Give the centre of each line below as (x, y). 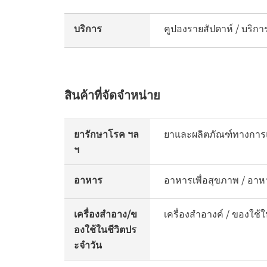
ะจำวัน (88, 244)
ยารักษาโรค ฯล (106, 133)
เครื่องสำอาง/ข (105, 213)
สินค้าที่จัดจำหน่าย (112, 94)
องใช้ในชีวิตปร (105, 229)
